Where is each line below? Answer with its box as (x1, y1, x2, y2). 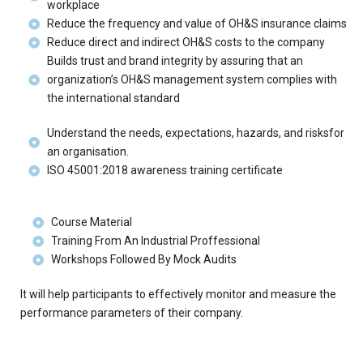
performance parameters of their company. (20, 306, 243, 319)
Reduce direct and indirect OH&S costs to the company (46, 36, 325, 49)
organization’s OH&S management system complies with (46, 73, 337, 86)
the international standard (46, 92, 180, 105)
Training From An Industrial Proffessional (50, 234, 260, 247)
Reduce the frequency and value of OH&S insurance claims (46, 17, 347, 30)
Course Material (50, 216, 132, 228)
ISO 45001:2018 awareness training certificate (46, 164, 283, 177)
